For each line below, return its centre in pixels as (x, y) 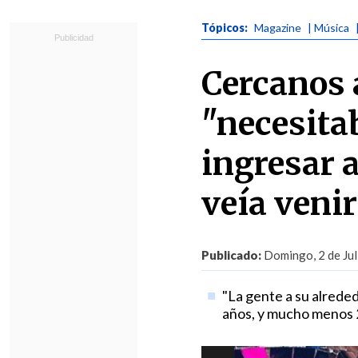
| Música (328, 28)
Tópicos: (226, 28)
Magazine (278, 28)
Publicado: (231, 255)
